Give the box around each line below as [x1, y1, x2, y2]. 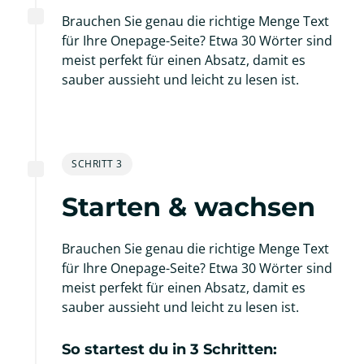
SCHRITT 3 [71, 156, 123, 171]
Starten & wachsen [62, 190, 315, 223]
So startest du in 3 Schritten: [62, 340, 277, 358]
